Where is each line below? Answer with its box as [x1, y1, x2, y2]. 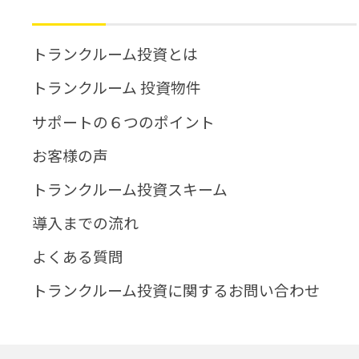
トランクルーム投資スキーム [32, 177, 228, 200]
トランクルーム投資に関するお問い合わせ [32, 279, 321, 301]
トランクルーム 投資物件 [32, 76, 202, 99]
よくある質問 [32, 245, 124, 268]
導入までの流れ [32, 211, 139, 233]
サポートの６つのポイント [32, 110, 216, 132]
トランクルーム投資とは [32, 42, 199, 65]
